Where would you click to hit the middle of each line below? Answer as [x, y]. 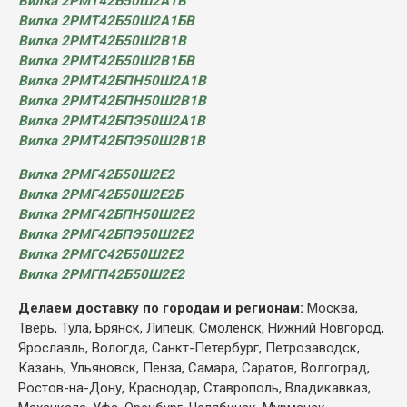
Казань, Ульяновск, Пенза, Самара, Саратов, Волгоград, [194, 367]
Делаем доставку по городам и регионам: [163, 308]
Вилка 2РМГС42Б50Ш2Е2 [101, 254]
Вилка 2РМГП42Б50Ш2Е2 [101, 274]
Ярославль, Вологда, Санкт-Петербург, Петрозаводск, [189, 347]
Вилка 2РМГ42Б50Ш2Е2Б [100, 194]
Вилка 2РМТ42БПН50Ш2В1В [112, 100]
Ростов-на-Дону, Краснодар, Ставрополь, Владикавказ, [194, 387]
